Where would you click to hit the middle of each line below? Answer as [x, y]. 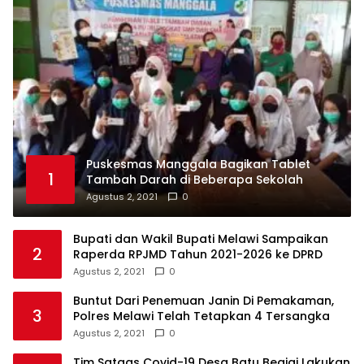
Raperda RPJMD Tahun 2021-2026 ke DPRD [198, 254]
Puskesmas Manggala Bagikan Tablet [198, 164]
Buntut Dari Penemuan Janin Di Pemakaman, [204, 300]
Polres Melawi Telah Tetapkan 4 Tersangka [201, 316]
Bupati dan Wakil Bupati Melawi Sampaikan [201, 238]
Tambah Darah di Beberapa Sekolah [195, 179]
